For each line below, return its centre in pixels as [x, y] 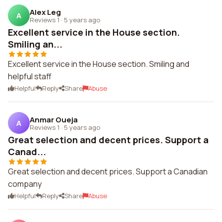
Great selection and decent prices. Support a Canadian [108, 171]
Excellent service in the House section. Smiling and [99, 64]
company [25, 184]
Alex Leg [45, 12]
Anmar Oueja [54, 119]
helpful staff [30, 76]
